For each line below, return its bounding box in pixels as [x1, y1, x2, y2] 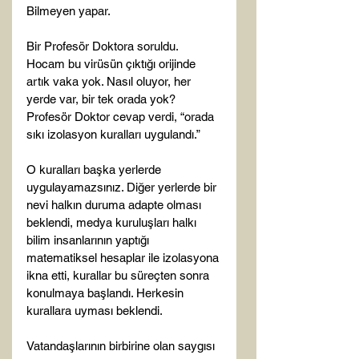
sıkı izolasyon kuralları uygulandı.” [26, 127, 200, 141]
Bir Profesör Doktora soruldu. [26, 39, 181, 53]
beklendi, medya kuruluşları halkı [26, 216, 200, 229]
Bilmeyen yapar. [26, 4, 111, 18]
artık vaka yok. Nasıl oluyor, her [26, 75, 194, 88]
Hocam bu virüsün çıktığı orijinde [26, 57, 199, 71]
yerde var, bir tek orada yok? [26, 92, 179, 106]
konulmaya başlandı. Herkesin [26, 286, 187, 300]
